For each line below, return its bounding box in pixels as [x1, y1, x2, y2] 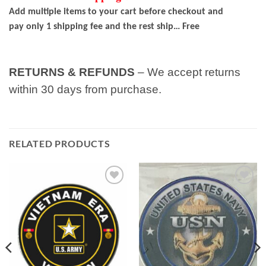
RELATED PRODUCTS [9, 138, 110, 150]
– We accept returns [138, 66, 240, 79]
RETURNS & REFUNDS [9, 66, 138, 79]
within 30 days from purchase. [9, 83, 161, 96]
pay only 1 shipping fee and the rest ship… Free [9, 21, 199, 31]
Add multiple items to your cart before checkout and [9, 7, 226, 17]
